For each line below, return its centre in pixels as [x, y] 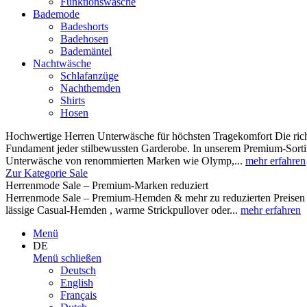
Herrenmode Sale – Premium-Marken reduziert [107, 185]
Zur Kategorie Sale [47, 173]
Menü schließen [67, 258]
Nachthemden [90, 88]
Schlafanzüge [89, 76]
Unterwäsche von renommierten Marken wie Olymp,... [125, 161]
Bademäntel [86, 51]
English [77, 283]
